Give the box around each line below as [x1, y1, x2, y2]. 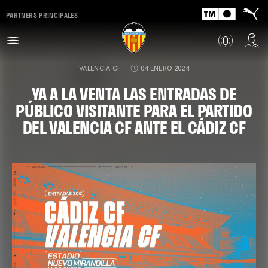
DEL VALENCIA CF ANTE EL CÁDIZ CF [22, 114, 246, 140]
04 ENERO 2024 [140, 64, 189, 72]
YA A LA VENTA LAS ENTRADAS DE [31, 81, 237, 106]
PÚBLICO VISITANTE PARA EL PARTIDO [16, 98, 252, 123]
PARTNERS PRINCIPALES [6, 9, 78, 20]
